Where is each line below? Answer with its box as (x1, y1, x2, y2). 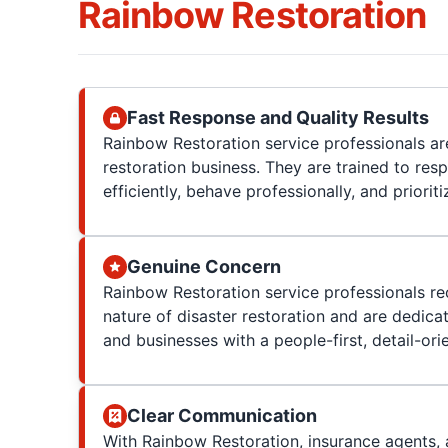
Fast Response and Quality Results (126, 107, 429, 128)
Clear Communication (126, 405, 317, 426)
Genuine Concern (126, 256, 281, 277)
